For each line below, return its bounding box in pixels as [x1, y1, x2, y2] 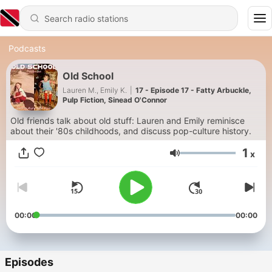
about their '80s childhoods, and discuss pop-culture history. [10, 126, 251, 136]
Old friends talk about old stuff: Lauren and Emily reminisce [10, 115, 245, 126]
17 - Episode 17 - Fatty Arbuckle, [135, 85, 251, 95]
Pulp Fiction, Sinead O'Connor [63, 95, 167, 104]
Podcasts [8, 43, 46, 53]
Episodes [5, 256, 53, 269]
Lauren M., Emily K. [63, 85, 127, 95]
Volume [179, 152, 214, 165]
